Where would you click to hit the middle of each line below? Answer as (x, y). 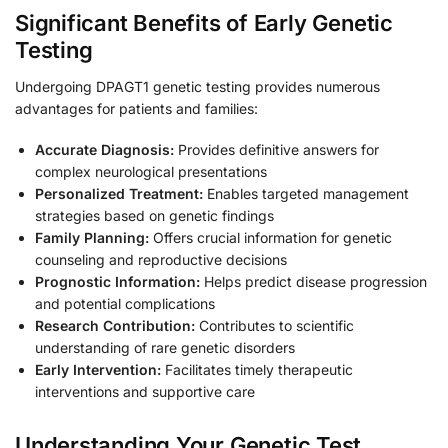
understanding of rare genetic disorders (165, 348)
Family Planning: (92, 238)
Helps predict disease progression (313, 282)
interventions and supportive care (145, 392)
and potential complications (125, 304)
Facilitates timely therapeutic (257, 370)
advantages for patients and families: (136, 108)
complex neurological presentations (151, 172)
